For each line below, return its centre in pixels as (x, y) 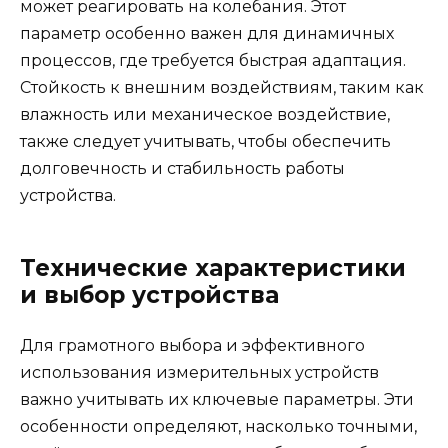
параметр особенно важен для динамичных (207, 34)
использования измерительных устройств (199, 373)
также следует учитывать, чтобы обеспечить (205, 142)
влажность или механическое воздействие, (205, 115)
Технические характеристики (213, 268)
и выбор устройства (149, 295)
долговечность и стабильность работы (182, 169)
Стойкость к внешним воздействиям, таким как (222, 88)
